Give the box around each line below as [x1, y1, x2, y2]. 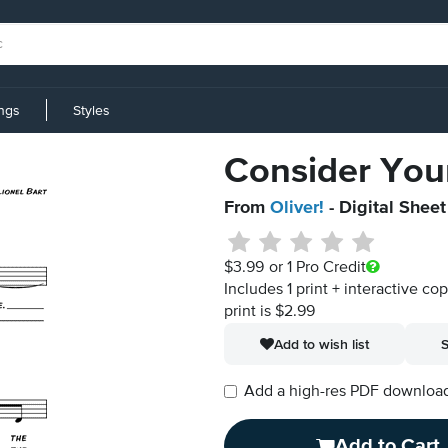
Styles [73, 103, 110, 118]
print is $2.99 [224, 304, 315, 320]
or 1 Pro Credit [268, 260, 366, 276]
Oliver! [270, 199, 324, 217]
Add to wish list [274, 336, 369, 352]
